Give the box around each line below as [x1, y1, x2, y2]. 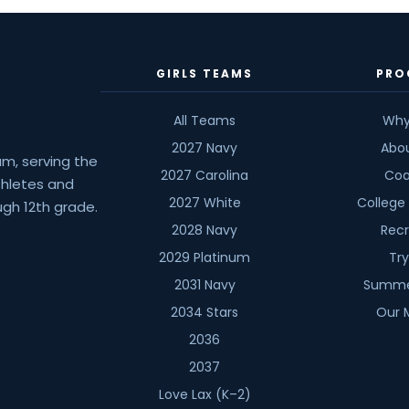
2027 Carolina [161, 166, 248, 184]
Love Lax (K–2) [158, 385, 251, 404]
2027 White [168, 194, 241, 212]
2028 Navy [172, 221, 237, 239]
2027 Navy [172, 139, 237, 157]
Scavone [19, 23, 81, 44]
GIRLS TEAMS [156, 66, 253, 81]
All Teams [173, 111, 236, 130]
